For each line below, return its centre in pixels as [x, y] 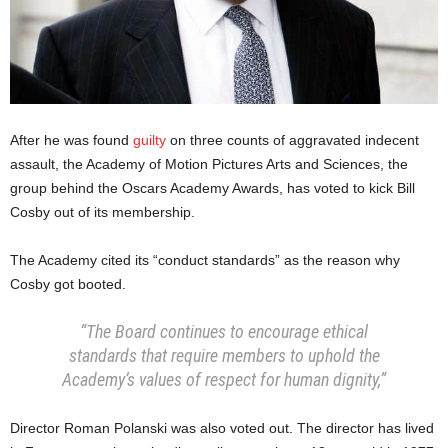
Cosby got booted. [68, 284]
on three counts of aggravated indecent [292, 140]
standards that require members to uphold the [224, 356]
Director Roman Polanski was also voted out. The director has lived [222, 428]
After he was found [71, 140]
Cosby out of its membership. [102, 212]
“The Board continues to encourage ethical [224, 332]
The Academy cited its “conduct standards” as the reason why [205, 260]
